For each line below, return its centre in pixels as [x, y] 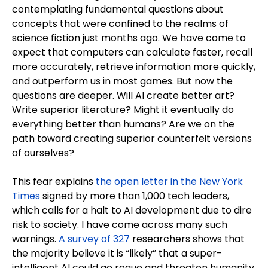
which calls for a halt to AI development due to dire [132, 211]
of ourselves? [43, 153]
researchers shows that [187, 239]
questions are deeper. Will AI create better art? [123, 96]
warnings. [35, 239]
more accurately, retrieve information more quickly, [134, 67]
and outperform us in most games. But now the [122, 81]
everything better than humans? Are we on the [123, 124]
